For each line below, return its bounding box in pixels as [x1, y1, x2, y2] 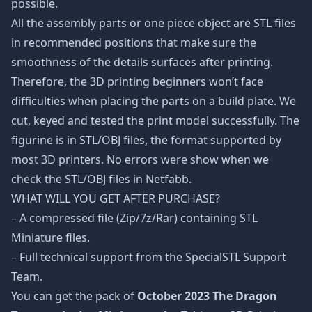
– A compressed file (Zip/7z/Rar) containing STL [11, 210, 258, 226]
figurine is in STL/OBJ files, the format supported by [11, 132, 281, 148]
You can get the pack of [11, 288, 134, 304]
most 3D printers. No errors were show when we [11, 152, 269, 167]
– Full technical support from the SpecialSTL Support [11, 249, 286, 265]
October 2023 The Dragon [134, 288, 277, 304]
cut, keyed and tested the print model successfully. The [11, 113, 299, 128]
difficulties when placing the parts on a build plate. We [11, 93, 296, 109]
